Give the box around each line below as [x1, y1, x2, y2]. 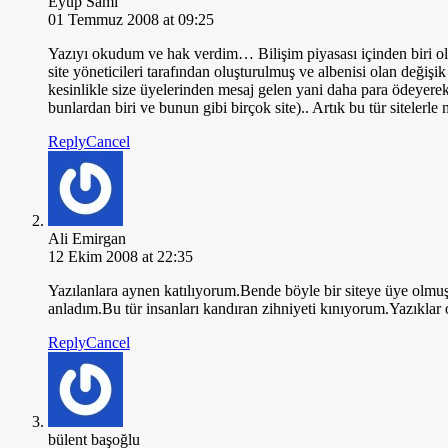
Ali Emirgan [48, 229, 126, 247]
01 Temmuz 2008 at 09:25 [48, 10, 214, 28]
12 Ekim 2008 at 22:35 [48, 247, 193, 265]
